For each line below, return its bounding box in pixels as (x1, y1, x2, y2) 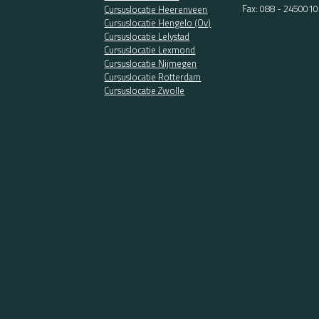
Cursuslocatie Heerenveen (104, 1, 208, 16)
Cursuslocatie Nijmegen (104, 56, 197, 70)
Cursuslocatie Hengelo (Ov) (104, 15, 211, 30)
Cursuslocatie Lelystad (104, 28, 190, 43)
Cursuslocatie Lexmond (104, 42, 196, 57)
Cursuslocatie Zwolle (104, 83, 185, 98)
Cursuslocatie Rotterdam (104, 69, 202, 84)
